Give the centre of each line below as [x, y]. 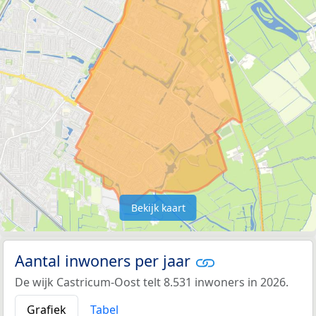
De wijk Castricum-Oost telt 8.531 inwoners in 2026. [152, 282]
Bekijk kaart [158, 207]
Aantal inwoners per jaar [105, 260]
